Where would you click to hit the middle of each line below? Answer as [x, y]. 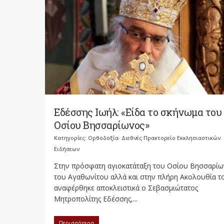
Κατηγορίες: [71, 137]
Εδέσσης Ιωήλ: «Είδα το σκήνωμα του [138, 112]
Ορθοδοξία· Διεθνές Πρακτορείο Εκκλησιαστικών [154, 137]
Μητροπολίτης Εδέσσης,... [96, 198]
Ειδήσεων [67, 148]
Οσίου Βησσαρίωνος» [101, 125]
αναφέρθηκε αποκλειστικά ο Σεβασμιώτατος [126, 187]
